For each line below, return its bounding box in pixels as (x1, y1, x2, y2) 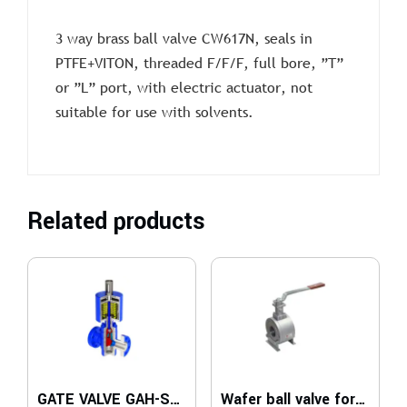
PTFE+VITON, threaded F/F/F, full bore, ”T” (55, 52, 343, 73)
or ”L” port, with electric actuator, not (55, 76, 313, 97)
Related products (27, 204, 205, 238)
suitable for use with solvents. (55, 101, 253, 122)
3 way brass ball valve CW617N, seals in (55, 27, 313, 48)
